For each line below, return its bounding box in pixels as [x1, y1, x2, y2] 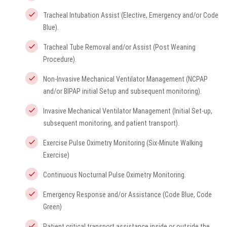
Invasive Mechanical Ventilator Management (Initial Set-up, [43, 107, 212, 115]
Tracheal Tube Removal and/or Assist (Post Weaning [43, 43, 196, 51]
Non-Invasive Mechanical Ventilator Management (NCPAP [43, 75, 208, 83]
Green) [43, 203, 62, 211]
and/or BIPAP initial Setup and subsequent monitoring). [43, 87, 202, 95]
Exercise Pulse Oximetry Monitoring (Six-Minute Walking [43, 139, 203, 147]
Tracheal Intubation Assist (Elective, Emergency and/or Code [43, 11, 218, 19]
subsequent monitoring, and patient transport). [43, 119, 179, 127]
